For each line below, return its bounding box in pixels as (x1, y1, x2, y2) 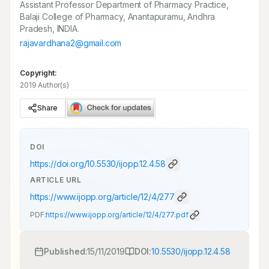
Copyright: (20, 68, 57, 77)
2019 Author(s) (20, 80, 69, 89)
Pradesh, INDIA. (20, 23, 79, 34)
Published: (44, 246, 88, 256)
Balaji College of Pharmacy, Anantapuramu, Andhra (20, 11, 216, 22)
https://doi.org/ (30, 159, 87, 169)
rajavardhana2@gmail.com (20, 38, 122, 48)
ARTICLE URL (30, 175, 82, 184)
